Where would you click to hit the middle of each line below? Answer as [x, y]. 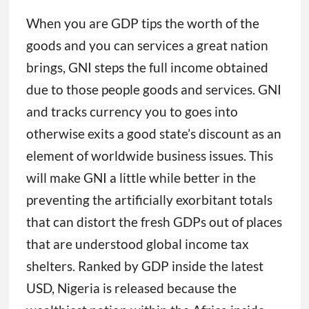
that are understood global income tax [137, 244]
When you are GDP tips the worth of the [142, 23]
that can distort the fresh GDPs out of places [154, 222]
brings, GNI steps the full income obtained [147, 68]
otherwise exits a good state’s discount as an [153, 134]
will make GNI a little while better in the [141, 178]
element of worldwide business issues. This [149, 156]
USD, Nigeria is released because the [131, 288]
